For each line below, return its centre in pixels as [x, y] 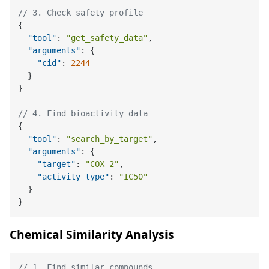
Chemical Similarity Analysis [92, 235]
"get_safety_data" [107, 38]
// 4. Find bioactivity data [83, 113]
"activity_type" [74, 176]
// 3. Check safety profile [81, 12]
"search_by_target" [110, 138]
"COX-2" [102, 164]
